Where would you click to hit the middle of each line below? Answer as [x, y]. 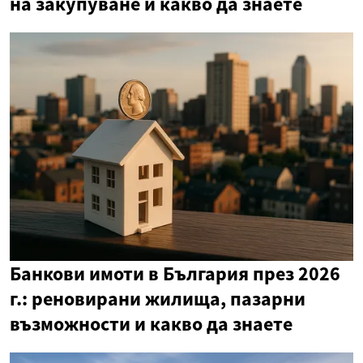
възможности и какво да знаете [151, 324]
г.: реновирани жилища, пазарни [158, 299]
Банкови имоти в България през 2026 [175, 274]
